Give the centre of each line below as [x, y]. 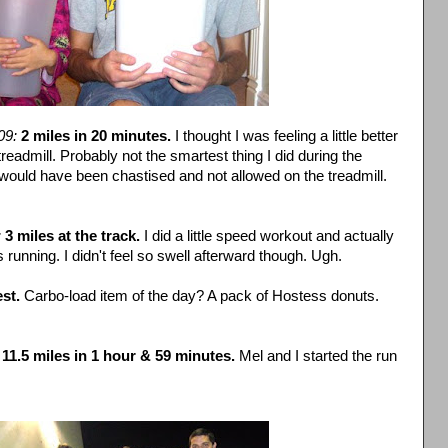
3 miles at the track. [72, 235]
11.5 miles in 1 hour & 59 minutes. [118, 355]
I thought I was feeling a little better [284, 135]
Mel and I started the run [316, 355]
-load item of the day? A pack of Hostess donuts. [221, 295]
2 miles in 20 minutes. [96, 135]
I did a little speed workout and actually [267, 235]
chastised [143, 175]
